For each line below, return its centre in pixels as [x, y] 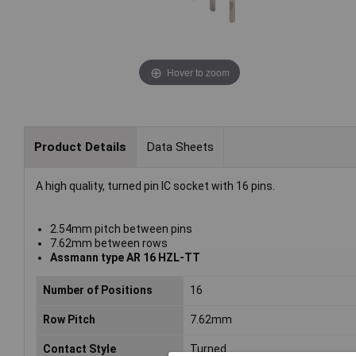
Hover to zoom [198, 72]
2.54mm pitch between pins [121, 229]
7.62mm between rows [108, 244]
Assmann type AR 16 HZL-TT [125, 258]
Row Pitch [69, 320]
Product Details [80, 147]
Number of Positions [98, 290]
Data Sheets [180, 147]
